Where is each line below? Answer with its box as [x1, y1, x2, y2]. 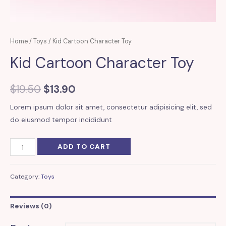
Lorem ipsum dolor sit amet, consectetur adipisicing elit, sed [10, 102, 212, 112]
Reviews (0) [10, 201, 52, 210]
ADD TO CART [57, 142, 110, 151]
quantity [10, 190, 38, 199]
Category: [10, 172, 41, 181]
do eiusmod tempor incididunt [10, 115, 112, 125]
